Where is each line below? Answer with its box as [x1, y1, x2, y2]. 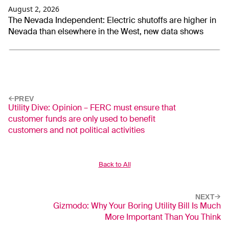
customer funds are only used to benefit [8, 113, 155, 125]
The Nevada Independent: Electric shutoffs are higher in [8, 15, 216, 26]
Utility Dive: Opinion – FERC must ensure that [8, 102, 176, 113]
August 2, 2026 [8, 4, 59, 14]
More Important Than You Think [105, 211, 221, 222]
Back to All [98, 159, 131, 169]
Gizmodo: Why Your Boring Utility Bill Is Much [53, 200, 221, 211]
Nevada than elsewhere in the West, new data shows [8, 26, 203, 37]
